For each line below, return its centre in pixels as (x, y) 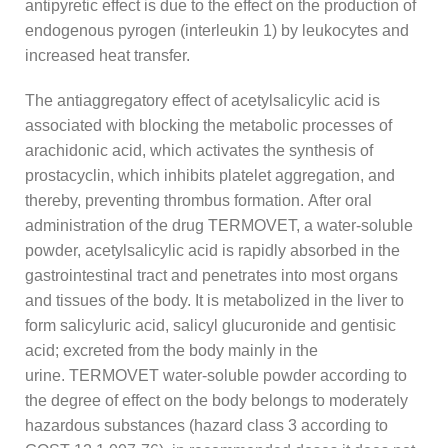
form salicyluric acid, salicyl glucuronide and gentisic (210, 325)
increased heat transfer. (107, 55)
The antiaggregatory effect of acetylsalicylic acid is (202, 100)
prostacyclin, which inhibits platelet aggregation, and (210, 175)
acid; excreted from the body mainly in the (171, 350)
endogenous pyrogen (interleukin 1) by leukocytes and (217, 30)
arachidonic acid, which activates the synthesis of (199, 150)
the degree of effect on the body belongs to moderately (216, 400)
